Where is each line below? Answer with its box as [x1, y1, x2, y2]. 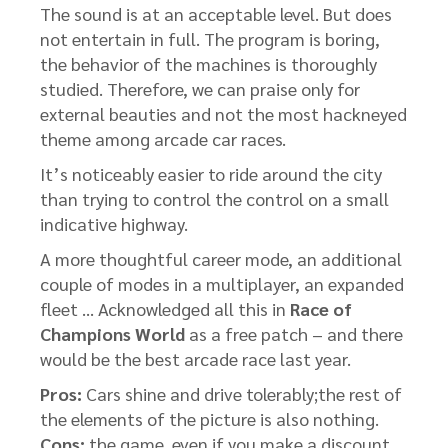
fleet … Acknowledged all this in [40, 297, 290, 320]
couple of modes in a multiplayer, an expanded [40, 272, 404, 295]
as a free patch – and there [185, 322, 403, 345]
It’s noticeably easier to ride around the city [40, 162, 382, 185]
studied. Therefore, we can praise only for [40, 77, 360, 100]
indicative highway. [40, 212, 188, 235]
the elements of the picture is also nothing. [40, 407, 379, 430]
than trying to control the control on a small [40, 187, 389, 210]
